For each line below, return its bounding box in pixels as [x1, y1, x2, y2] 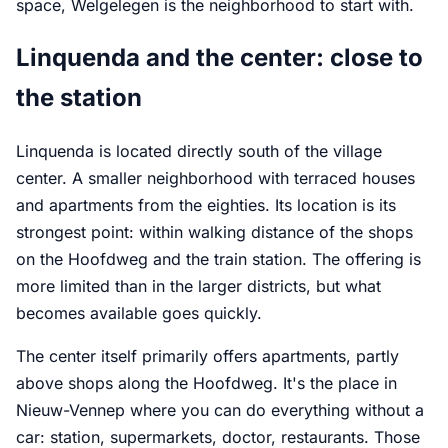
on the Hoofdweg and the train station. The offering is [16, 249, 421, 270]
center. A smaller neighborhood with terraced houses [16, 168, 415, 189]
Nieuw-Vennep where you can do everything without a [16, 400, 424, 421]
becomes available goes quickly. [16, 303, 262, 324]
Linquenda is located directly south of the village [16, 141, 382, 162]
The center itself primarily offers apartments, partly [16, 346, 399, 367]
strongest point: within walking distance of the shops [16, 222, 413, 243]
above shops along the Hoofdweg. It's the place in [16, 373, 397, 394]
